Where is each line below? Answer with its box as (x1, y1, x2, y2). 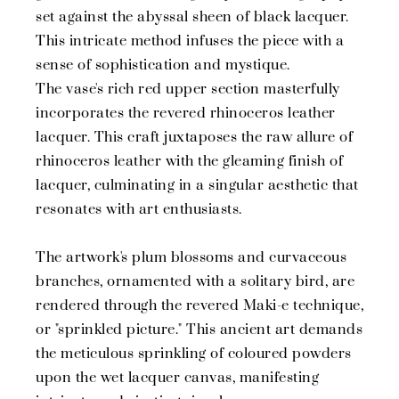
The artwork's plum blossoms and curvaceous (36, 248, 346, 267)
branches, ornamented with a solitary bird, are (36, 273, 354, 291)
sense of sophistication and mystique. (36, 56, 290, 75)
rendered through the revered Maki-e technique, (36, 297, 363, 315)
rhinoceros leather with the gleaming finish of (36, 152, 343, 171)
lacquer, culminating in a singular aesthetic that (36, 176, 359, 195)
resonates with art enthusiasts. (36, 200, 242, 219)
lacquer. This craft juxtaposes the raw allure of (36, 128, 353, 147)
